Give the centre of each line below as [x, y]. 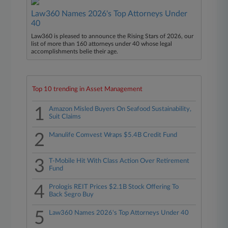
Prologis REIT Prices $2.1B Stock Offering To [114, 187]
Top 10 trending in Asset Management [88, 89]
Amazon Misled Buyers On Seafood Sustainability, [120, 109]
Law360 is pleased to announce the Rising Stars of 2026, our [112, 36]
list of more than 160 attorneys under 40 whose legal [102, 44]
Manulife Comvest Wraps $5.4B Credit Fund [113, 135]
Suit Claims [65, 117]
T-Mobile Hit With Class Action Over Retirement [119, 161]
